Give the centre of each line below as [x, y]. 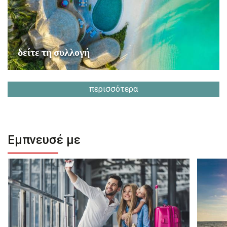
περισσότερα [113, 89]
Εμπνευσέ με [44, 140]
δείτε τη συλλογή [54, 53]
